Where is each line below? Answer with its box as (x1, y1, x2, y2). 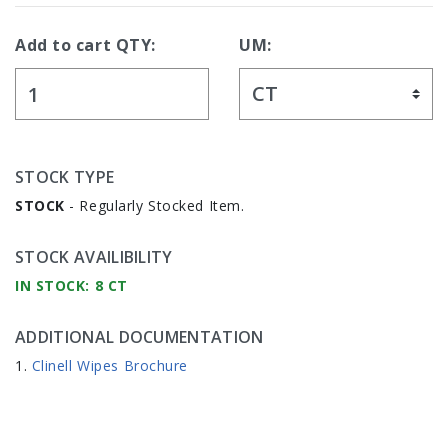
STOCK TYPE (15, 166, 115, 189)
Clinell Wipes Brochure (31, 356, 189, 376)
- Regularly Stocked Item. (64, 196, 245, 216)
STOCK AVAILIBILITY (15, 246, 173, 269)
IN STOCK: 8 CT (15, 276, 128, 296)
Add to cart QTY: (15, 34, 156, 57)
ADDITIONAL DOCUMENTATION (15, 326, 264, 349)
